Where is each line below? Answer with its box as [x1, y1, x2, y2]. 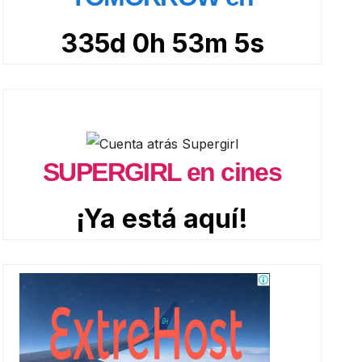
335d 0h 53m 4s [59, 27, 266, 59]
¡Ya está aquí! [76, 202, 249, 234]
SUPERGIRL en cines [43, 157, 282, 187]
